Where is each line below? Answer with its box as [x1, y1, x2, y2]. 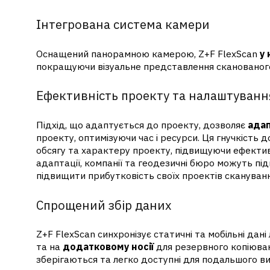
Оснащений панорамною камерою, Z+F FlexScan [36, 47, 260, 60]
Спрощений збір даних [36, 196, 171, 213]
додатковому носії [62, 240, 154, 253]
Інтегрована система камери [36, 16, 210, 33]
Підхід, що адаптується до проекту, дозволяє [36, 119, 248, 131]
